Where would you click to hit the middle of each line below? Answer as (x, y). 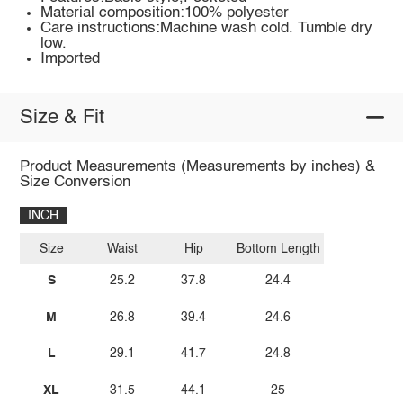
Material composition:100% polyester (165, 13)
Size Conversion (75, 183)
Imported (71, 59)
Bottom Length (278, 249)
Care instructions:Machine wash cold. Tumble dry (207, 29)
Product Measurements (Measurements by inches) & (197, 167)
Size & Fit (62, 117)
